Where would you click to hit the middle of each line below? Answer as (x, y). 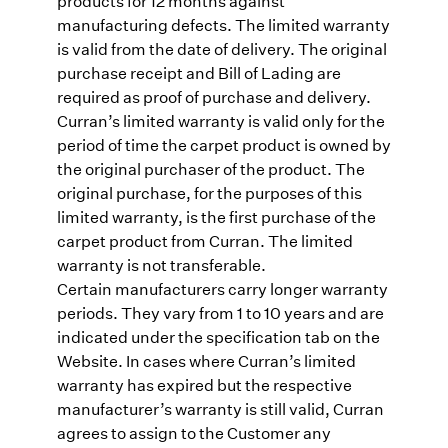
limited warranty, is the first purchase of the (216, 216)
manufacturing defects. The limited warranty (223, 24)
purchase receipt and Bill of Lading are (198, 72)
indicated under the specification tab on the (218, 336)
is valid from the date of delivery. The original (221, 48)
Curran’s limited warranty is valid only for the (220, 120)
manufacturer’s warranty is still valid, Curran (220, 408)
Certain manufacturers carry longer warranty (222, 288)
